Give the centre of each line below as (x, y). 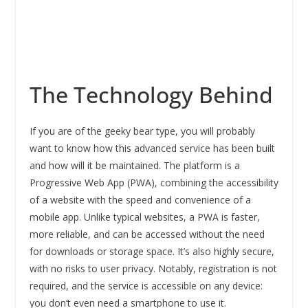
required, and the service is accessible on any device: (146, 285)
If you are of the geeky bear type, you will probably (142, 131)
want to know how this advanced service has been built (152, 148)
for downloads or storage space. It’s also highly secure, (152, 251)
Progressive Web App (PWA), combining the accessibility (154, 182)
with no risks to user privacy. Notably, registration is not (153, 268)
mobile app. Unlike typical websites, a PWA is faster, (144, 217)
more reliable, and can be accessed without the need (147, 234)
